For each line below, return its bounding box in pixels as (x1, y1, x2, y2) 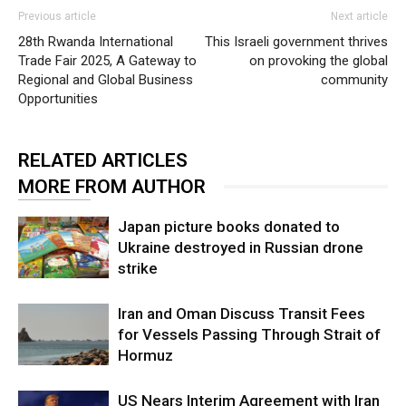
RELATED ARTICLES (18, 149, 188, 171)
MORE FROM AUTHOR (18, 175, 206, 198)
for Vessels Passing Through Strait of (118, 324, 381, 343)
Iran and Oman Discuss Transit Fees (118, 304, 365, 323)
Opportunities (18, 90, 98, 107)
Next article (331, 9, 388, 23)
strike (118, 258, 158, 277)
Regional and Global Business (18, 71, 193, 88)
